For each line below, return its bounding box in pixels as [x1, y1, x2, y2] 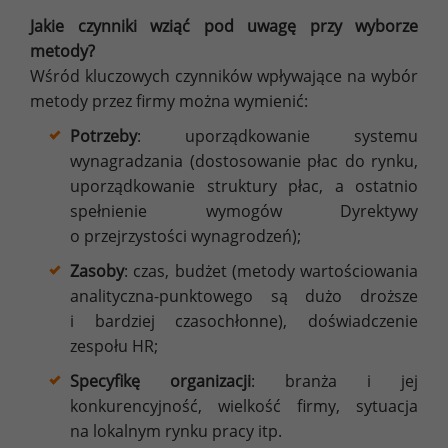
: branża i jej [251, 369, 418, 392]
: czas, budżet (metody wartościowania [124, 259, 418, 282]
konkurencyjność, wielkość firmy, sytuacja [70, 394, 418, 417]
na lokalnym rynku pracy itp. [70, 419, 282, 442]
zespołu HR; [70, 334, 158, 357]
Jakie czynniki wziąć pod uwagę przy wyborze [30, 14, 418, 37]
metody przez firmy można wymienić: [30, 89, 308, 112]
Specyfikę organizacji [70, 369, 251, 392]
